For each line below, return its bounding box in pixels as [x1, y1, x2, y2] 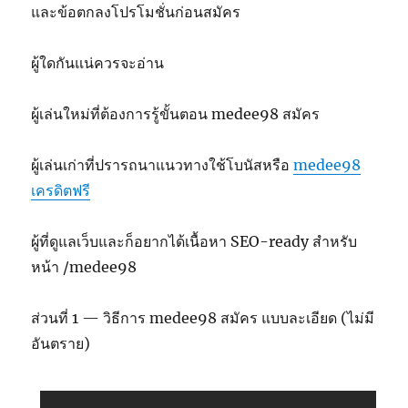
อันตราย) [31, 334, 91, 352]
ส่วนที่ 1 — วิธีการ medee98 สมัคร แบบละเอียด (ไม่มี [31, 309, 375, 327]
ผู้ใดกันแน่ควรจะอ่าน [31, 54, 165, 72]
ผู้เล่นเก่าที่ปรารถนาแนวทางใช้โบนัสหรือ [31, 156, 294, 174]
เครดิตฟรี [31, 181, 91, 199]
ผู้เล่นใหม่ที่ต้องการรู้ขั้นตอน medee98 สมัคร [31, 105, 321, 123]
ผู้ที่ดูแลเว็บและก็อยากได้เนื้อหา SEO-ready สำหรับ [31, 232, 358, 250]
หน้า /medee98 [31, 258, 138, 276]
